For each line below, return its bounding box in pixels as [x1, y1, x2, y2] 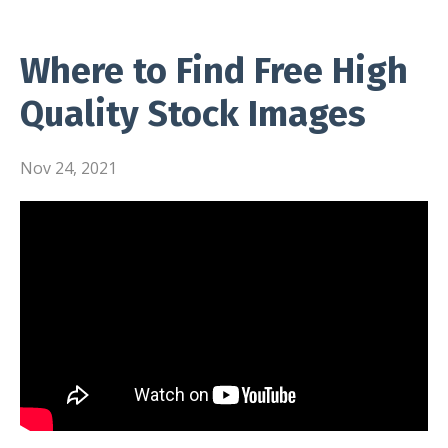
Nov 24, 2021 [20, 157, 117, 179]
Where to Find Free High [20, 49, 408, 93]
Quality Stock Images [20, 92, 366, 136]
